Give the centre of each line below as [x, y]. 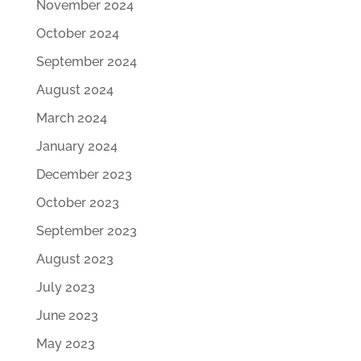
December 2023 [84, 174]
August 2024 [75, 90]
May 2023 [65, 344]
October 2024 [77, 33]
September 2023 [86, 231]
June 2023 [67, 315]
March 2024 [71, 118]
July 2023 [65, 287]
